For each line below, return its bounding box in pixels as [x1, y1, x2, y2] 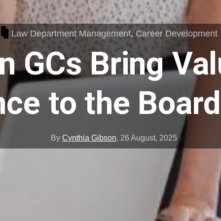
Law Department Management [11, 28, 131, 38]
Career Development [135, 28, 218, 38]
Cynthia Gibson [62, 134, 116, 143]
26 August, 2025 [120, 134, 177, 143]
